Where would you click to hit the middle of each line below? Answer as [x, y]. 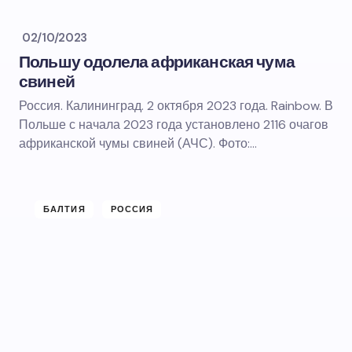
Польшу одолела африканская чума [157, 62]
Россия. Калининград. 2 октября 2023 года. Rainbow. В [176, 106]
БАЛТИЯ [64, 209]
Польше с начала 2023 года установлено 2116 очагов [174, 125]
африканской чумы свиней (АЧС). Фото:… [138, 143]
